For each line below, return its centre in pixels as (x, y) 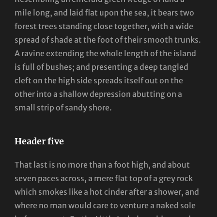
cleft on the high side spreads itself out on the (99, 80)
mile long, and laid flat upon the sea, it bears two (104, 12)
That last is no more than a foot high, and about (102, 164)
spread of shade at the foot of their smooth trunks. (108, 39)
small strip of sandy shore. (63, 107)
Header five (39, 141)
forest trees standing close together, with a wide (104, 26)
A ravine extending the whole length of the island (105, 53)
